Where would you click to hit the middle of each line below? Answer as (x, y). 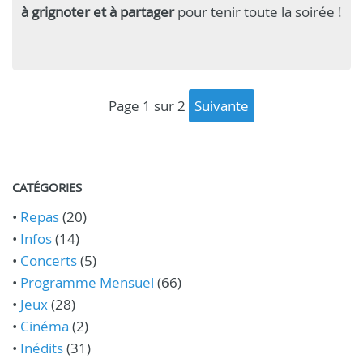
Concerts (49, 260)
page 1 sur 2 (151, 105)
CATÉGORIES (47, 187)
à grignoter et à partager (99, 11)
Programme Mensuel (87, 282)
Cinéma (45, 326)
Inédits (42, 348)
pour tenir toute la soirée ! (260, 11)
